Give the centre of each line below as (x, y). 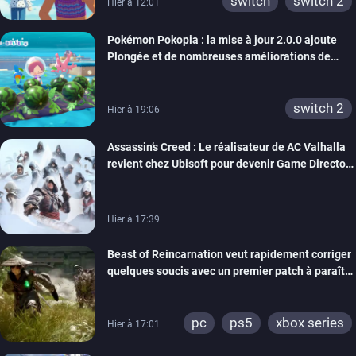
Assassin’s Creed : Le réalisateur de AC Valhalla (226, 147)
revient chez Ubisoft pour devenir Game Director (228, 163)
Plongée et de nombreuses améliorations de (219, 56)
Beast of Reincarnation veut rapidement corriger (229, 254)
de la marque (140, 180)
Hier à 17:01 (133, 324)
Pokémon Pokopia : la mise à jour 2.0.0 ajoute (222, 39)
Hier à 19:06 (133, 109)
